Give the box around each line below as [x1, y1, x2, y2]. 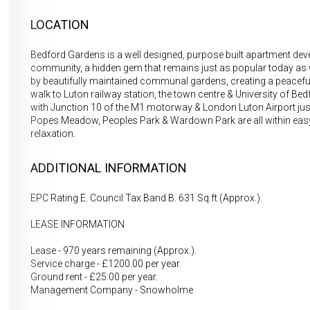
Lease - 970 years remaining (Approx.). [30, 245, 197, 256]
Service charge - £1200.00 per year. [30, 258, 181, 269]
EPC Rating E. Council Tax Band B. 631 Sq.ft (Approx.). [30, 192, 262, 203]
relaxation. [30, 128, 75, 139]
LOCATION [30, 17, 89, 32]
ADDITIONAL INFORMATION [30, 161, 187, 175]
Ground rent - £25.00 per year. [30, 271, 158, 282]
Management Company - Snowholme [30, 284, 193, 295]
